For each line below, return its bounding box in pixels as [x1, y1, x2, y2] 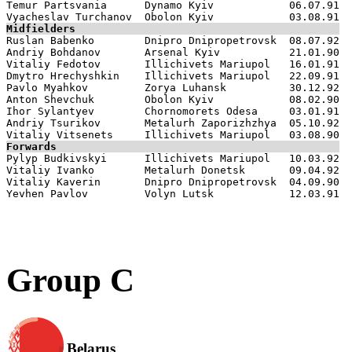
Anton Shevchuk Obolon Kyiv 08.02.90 [6, 93, 339, 105]
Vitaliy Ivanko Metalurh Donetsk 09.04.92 [6, 163, 339, 176]
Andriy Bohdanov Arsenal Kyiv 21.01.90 [6, 46, 339, 58]
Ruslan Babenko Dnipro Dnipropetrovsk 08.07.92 [6, 34, 339, 46]
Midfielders [6, 22, 75, 35]
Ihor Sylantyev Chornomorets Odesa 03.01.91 [6, 104, 339, 117]
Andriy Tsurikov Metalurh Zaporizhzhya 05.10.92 [6, 116, 339, 129]
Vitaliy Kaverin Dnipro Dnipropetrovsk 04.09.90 [6, 175, 339, 188]
